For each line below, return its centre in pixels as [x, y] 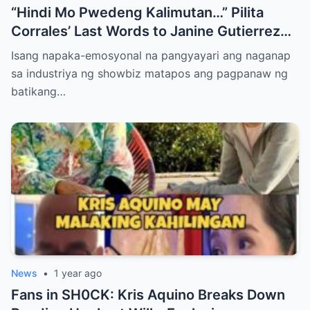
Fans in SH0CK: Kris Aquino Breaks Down [148, 294]
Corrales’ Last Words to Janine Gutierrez [146, 31]
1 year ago [78, 273]
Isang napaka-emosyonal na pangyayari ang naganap [151, 55]
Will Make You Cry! [75, 49]
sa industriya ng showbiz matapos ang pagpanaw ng [149, 73]
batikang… [38, 91]
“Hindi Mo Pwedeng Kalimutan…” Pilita [137, 12]
